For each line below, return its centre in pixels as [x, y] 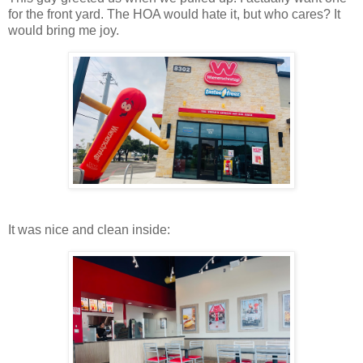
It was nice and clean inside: [89, 229]
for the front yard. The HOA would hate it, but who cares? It [174, 15]
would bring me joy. [64, 31]
